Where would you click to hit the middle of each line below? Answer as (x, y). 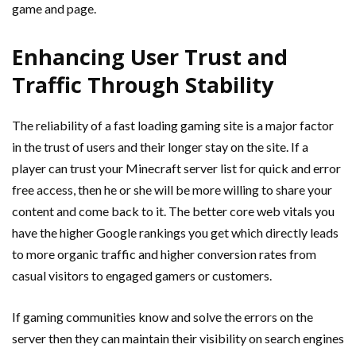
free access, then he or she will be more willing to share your (172, 190)
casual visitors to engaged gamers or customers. (142, 275)
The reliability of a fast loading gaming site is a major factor (173, 125)
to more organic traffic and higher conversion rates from (164, 254)
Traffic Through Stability (143, 85)
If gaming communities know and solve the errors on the (163, 317)
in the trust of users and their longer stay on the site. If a (160, 147)
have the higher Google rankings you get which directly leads (175, 232)
